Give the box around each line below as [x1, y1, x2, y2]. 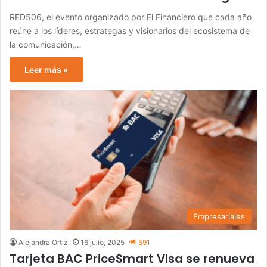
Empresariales [193, 212, 245, 222]
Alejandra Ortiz [18, 238, 68, 247]
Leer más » [24, 64, 68, 75]
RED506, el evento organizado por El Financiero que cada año [10, 12, 252, 23]
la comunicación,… [10, 39, 82, 50]
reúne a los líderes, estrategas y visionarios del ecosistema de [10, 26, 250, 36]
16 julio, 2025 [80, 238, 125, 247]
